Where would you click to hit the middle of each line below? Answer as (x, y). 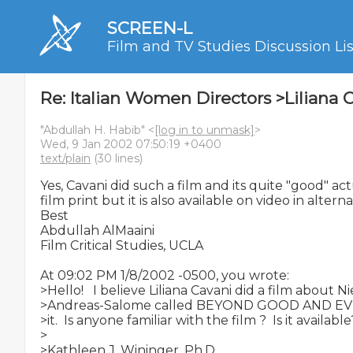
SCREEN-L (150, 28)
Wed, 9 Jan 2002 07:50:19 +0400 (131, 144)
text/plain (65, 158)
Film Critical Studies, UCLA (122, 245)
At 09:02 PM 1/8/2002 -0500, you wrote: (165, 275)
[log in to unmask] (204, 130)
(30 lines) (117, 158)
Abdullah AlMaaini (97, 230)
